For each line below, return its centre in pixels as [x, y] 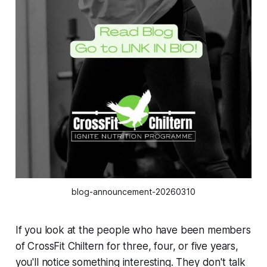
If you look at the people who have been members [133, 230]
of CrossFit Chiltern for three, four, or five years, [127, 246]
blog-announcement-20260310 [133, 192]
